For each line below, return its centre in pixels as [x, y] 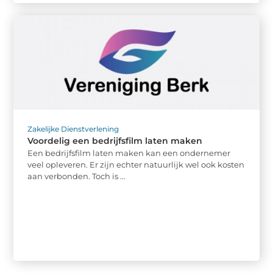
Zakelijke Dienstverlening [73, 129]
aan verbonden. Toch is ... [77, 176]
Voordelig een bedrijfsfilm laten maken [115, 141]
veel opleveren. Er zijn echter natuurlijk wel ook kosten [136, 165]
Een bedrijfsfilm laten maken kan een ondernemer [129, 153]
